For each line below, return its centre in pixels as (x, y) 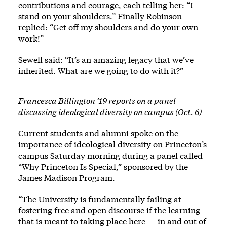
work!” (31, 39)
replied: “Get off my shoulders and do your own (108, 27)
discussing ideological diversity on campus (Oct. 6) (110, 112)
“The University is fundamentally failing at (100, 199)
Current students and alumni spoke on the (98, 133)
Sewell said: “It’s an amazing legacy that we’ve (106, 60)
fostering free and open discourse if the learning (109, 210)
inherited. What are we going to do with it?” (101, 71)
